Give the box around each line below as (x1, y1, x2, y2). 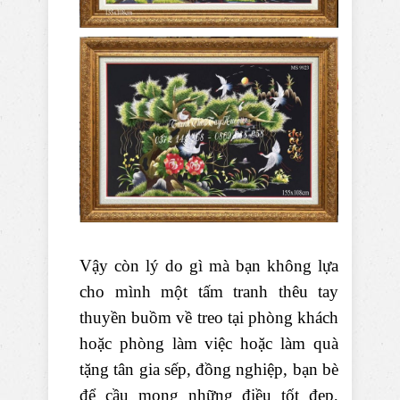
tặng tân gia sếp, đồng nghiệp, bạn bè (79, 360, 338, 379)
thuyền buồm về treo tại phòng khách (79, 308, 338, 328)
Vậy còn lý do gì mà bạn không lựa (79, 256, 338, 276)
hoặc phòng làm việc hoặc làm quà (79, 334, 338, 354)
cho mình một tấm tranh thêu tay (79, 282, 338, 302)
